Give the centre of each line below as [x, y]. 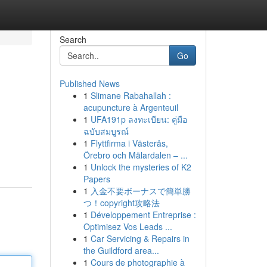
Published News [89, 83]
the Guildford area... [121, 250]
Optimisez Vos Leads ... [128, 226]
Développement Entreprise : [143, 215]
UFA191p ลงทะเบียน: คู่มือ [139, 119]
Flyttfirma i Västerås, [129, 143]
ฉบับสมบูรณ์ [106, 131]
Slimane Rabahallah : [131, 95]
